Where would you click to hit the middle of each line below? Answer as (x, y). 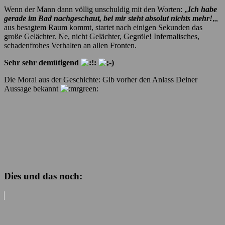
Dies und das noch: (43, 176)
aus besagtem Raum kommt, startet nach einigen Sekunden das (103, 27)
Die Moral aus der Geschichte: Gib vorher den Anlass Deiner (101, 79)
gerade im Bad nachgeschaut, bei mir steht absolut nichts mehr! (108, 18)
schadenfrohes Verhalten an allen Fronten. (70, 45)
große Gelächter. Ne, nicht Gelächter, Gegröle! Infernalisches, (102, 36)
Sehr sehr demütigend (42, 62)
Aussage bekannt (32, 88)
